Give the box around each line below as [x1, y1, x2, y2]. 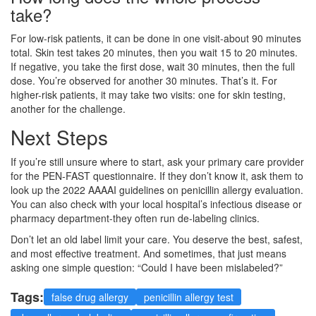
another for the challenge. [11, 101, 126, 116]
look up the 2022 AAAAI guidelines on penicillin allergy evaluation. [11, 182, 303, 197]
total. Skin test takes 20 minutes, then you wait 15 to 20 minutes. [11, 44, 298, 59]
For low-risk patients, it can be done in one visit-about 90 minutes [11, 30, 301, 45]
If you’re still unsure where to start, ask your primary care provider [11, 154, 304, 169]
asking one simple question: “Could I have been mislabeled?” [11, 260, 283, 274]
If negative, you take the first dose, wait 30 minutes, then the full [11, 59, 295, 73]
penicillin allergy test [144, 289, 233, 304]
